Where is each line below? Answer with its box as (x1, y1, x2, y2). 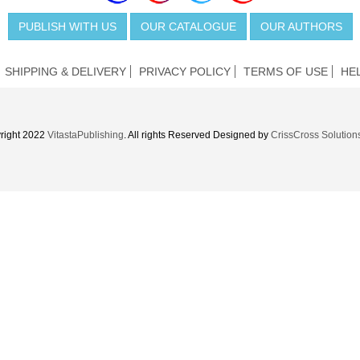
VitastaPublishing (47, 129, 124, 141)
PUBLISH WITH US (18, 20, 117, 34)
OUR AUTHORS (260, 20, 342, 34)
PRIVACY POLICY (139, 65, 231, 79)
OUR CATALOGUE (140, 20, 236, 34)
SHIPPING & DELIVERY (5, 65, 126, 79)
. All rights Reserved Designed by (123, 129, 271, 141)
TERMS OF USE (243, 65, 328, 79)
